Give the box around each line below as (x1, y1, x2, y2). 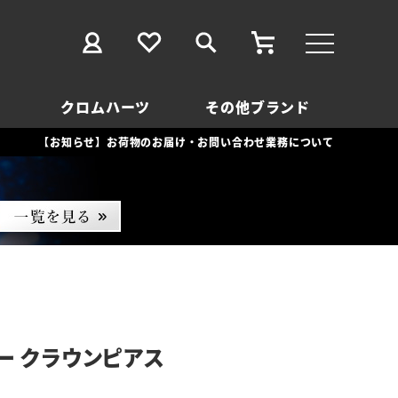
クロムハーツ (60, 96, 151, 117)
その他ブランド (205, 96, 311, 117)
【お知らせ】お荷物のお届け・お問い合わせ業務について (38, 134, 334, 149)
